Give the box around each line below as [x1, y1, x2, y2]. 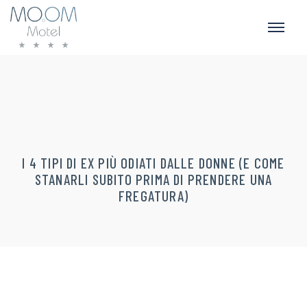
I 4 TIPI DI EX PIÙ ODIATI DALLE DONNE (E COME [22, 154, 285, 171]
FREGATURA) [119, 187, 188, 204]
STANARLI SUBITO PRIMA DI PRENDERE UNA [34, 171, 273, 188]
